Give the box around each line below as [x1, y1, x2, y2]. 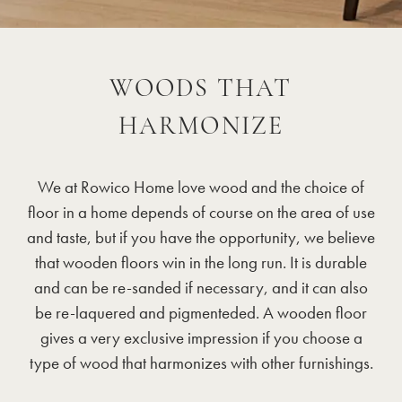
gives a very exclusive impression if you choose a [39, 327, 363, 349]
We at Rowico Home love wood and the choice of [38, 176, 364, 198]
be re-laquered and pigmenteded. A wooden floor [35, 301, 367, 324]
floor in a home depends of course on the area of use [27, 201, 375, 223]
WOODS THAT [109, 77, 293, 102]
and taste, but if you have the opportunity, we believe [27, 226, 375, 249]
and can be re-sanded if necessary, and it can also [34, 276, 368, 299]
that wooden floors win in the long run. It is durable [35, 251, 367, 274]
